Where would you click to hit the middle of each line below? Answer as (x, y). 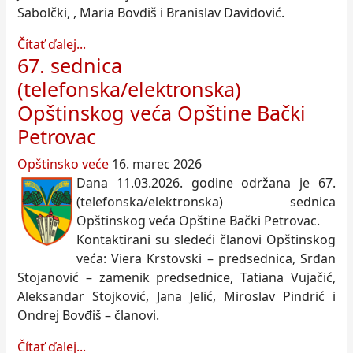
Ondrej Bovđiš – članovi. (88, 316)
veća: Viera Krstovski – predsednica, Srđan (206, 259)
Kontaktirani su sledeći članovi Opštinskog (206, 240)
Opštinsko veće (63, 164)
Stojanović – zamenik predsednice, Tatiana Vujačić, (176, 278)
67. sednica (70, 66)
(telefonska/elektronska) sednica (206, 202)
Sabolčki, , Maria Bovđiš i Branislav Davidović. (151, 13)
